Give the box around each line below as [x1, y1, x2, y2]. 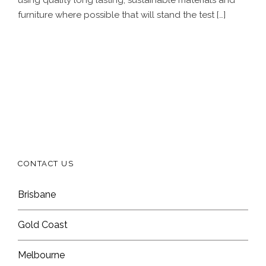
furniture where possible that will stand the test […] [18, 9, 226, 20]
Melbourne [18, 249, 65, 261]
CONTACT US [18, 159, 74, 168]
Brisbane [18, 188, 56, 200]
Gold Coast [18, 218, 68, 230]
